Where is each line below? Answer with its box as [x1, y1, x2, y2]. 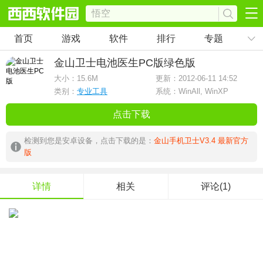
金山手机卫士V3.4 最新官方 [154, 136, 248, 145]
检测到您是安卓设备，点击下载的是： [24, 136, 154, 145]
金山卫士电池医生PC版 [54, 57, 164, 69]
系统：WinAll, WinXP [156, 87, 228, 96]
